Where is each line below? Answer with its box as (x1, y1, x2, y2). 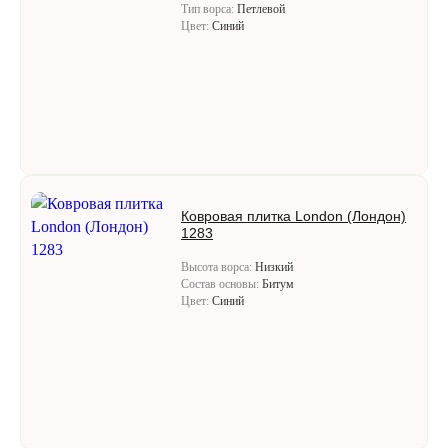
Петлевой (237, 2, 285, 16)
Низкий (255, 260, 293, 274)
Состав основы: (181, 277, 262, 291)
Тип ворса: (181, 2, 237, 16)
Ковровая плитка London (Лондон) (181, 208, 406, 224)
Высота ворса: (181, 260, 255, 274)
